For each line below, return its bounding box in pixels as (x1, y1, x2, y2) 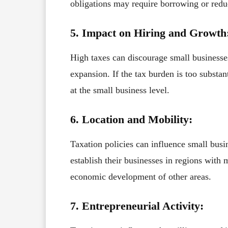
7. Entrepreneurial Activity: (70, 199, 204, 212)
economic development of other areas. (70, 171, 211, 182)
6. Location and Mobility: (70, 112, 192, 126)
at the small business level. (70, 84, 169, 95)
